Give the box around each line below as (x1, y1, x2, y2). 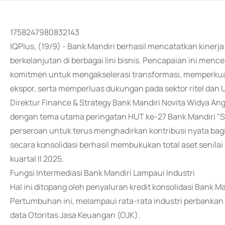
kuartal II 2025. (10, 153, 64, 164)
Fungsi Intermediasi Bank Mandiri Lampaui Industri (10, 167, 195, 178)
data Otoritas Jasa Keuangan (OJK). (10, 209, 140, 220)
